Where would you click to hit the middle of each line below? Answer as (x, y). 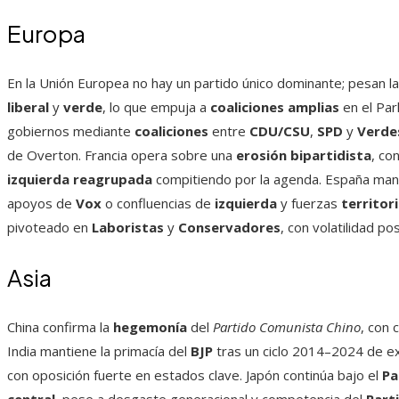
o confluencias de (158, 204)
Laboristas (128, 228)
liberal (28, 107)
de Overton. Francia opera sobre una (122, 155)
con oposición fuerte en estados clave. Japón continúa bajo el (195, 375)
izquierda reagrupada (80, 179)
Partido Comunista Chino (287, 327)
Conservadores (229, 228)
